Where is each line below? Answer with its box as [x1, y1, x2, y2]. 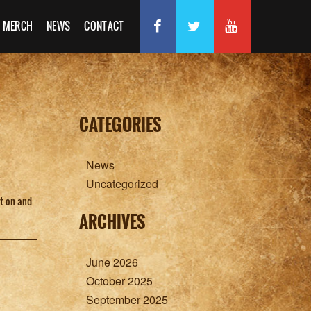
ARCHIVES [78, 209, 145, 234]
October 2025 [85, 273, 153, 289]
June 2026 [85, 254, 138, 270]
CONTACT [84, 19, 124, 33]
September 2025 [85, 292, 168, 308]
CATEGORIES [78, 112, 161, 137]
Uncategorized [85, 176, 158, 192]
